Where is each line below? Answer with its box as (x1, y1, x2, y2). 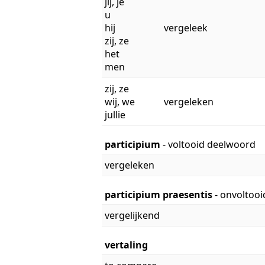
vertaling (105, 238, 148, 251)
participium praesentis (105, 188, 215, 201)
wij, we (105, 95, 135, 108)
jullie (105, 108, 125, 121)
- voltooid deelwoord (163, 137, 256, 151)
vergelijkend (105, 208, 160, 222)
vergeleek (164, 21, 208, 34)
